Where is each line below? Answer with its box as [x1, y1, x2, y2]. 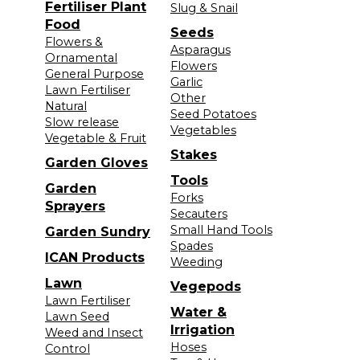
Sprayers [45, 198, 105, 214]
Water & [170, 304, 227, 320]
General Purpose [45, 66, 144, 81]
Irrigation [170, 321, 235, 337]
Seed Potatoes [170, 106, 256, 121]
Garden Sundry [45, 223, 150, 239]
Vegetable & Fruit [45, 130, 146, 145]
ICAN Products [45, 249, 145, 265]
